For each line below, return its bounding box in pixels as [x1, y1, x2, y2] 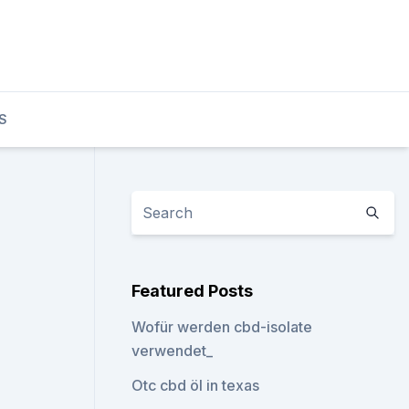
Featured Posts [131, 281, 254, 300]
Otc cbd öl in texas [131, 376, 260, 394]
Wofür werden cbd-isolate [131, 318, 313, 336]
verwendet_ [131, 341, 214, 360]
